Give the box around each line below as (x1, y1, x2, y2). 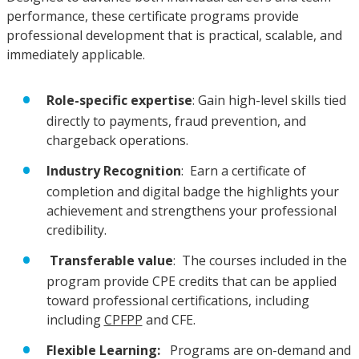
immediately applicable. (6, 46, 145, 64)
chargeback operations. (46, 131, 188, 150)
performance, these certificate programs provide (6, 7, 299, 26)
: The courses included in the (172, 251, 347, 269)
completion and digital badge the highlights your (46, 183, 339, 201)
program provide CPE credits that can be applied (46, 272, 337, 291)
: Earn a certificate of (180, 161, 306, 179)
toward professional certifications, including (46, 292, 313, 310)
